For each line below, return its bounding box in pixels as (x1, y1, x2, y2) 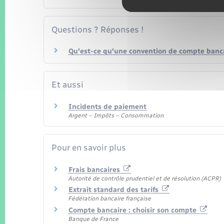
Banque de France (68, 215, 118, 222)
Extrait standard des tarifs (68, 185, 160, 194)
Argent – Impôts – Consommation (68, 111, 163, 119)
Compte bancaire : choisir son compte (68, 205, 198, 214)
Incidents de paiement (68, 102, 146, 111)
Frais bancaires (68, 165, 122, 174)
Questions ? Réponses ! (51, 24, 143, 34)
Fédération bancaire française (68, 195, 151, 202)
